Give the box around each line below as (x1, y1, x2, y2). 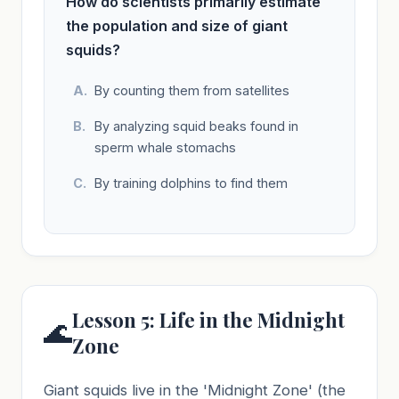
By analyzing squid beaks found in (94, 118, 298, 134)
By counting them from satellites (94, 82, 289, 98)
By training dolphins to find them (94, 175, 288, 191)
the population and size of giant (66, 16, 288, 35)
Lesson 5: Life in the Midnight (72, 305, 345, 333)
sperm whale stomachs (94, 139, 236, 155)
